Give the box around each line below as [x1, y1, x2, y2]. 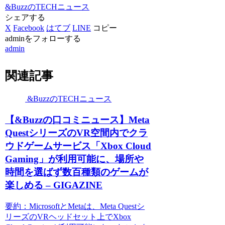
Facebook [13, 23, 45, 32]
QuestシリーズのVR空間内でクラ [5, 128, 148, 139]
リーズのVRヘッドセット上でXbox [5, 212, 132, 221]
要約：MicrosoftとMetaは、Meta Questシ [5, 202, 145, 211]
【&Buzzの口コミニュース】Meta [5, 115, 150, 126]
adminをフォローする [5, 34, 81, 43]
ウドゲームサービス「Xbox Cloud [5, 141, 152, 152]
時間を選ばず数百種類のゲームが [5, 167, 149, 178]
